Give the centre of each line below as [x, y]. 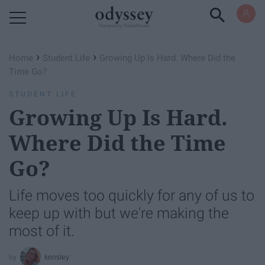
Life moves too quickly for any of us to [132, 195]
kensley [57, 257]
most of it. [42, 231]
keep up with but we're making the [119, 213]
